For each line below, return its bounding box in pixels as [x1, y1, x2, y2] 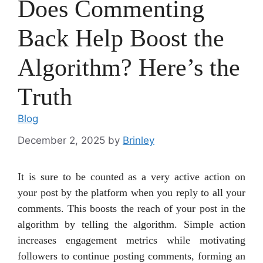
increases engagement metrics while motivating [18, 234, 245, 246]
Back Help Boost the [18, 25, 224, 52]
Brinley [123, 134, 154, 146]
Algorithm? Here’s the [18, 54, 240, 82]
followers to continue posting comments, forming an [18, 249, 245, 262]
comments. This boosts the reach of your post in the [18, 202, 245, 214]
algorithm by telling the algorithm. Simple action [18, 218, 245, 230]
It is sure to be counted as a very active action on [18, 170, 245, 183]
